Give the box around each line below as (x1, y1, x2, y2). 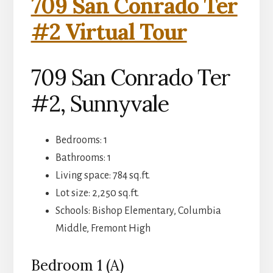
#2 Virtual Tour (30, 18, 187, 46)
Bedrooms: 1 (55, 135, 107, 146)
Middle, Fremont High (55, 223, 151, 235)
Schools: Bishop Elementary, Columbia (55, 205, 221, 217)
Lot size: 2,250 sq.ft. (55, 188, 139, 199)
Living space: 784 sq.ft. (55, 170, 150, 182)
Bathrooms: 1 (55, 152, 111, 164)
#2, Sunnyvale (30, 90, 169, 118)
